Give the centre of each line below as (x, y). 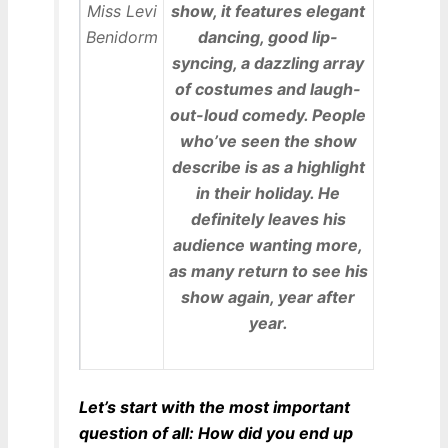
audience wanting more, (268, 245)
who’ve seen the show (268, 141)
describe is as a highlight (268, 167)
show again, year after (268, 297)
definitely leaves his (268, 219)
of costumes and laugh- (268, 89)
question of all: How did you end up (215, 433)
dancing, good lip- (268, 37)
